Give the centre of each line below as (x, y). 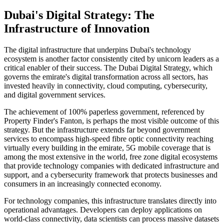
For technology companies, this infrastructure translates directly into (110, 200)
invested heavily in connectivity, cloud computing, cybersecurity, (106, 85)
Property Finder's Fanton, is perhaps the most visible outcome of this (111, 120)
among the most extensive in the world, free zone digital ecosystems (111, 156)
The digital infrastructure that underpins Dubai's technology (97, 49)
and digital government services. (55, 94)
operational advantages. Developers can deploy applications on (103, 209)
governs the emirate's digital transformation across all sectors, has (106, 76)
